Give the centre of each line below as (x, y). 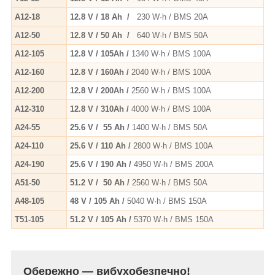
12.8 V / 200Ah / (101, 90)
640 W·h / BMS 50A (172, 35)
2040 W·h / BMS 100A (171, 72)
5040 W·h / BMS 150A (167, 201)
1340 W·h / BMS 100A (171, 53)
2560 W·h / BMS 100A (171, 90)
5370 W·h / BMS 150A (174, 219)
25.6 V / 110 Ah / (102, 145)
